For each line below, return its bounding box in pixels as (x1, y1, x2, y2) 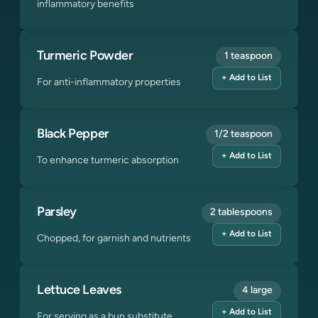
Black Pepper (37, 128, 109, 141)
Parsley (37, 206, 77, 219)
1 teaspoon (224, 51, 273, 62)
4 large (242, 285, 273, 296)
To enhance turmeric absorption (37, 155, 179, 166)
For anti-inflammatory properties (37, 77, 181, 88)
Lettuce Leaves (37, 284, 121, 297)
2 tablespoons (210, 207, 273, 218)
